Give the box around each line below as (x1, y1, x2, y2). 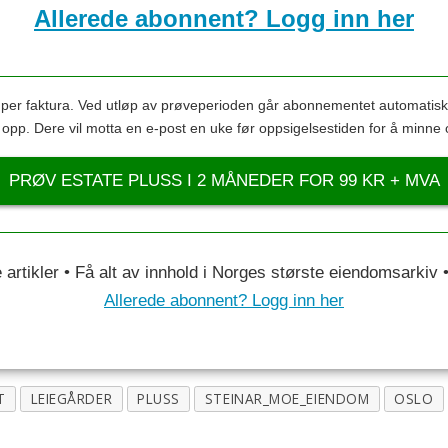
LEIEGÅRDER (30, 389, 113, 409)
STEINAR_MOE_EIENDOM (204, 389, 370, 409)
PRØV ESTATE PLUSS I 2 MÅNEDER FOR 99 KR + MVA (8, 170, 440, 190)
